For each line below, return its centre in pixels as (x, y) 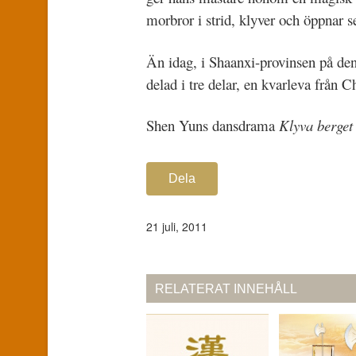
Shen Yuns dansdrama (212, 126)
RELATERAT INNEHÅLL (226, 288)
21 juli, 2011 (176, 226)
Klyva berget (315, 126)
